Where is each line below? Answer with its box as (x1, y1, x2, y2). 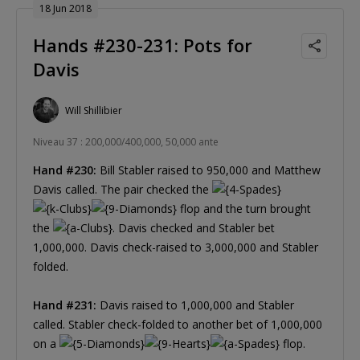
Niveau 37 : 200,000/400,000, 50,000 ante (33, 135, 219, 149)
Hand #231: (33, 297, 96, 313)
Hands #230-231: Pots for (33, 33, 252, 58)
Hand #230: (33, 162, 96, 178)
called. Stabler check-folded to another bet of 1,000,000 (33, 317, 322, 333)
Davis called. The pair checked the (33, 182, 212, 198)
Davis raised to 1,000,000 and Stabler (96, 297, 294, 313)
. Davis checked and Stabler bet (112, 220, 275, 236)
